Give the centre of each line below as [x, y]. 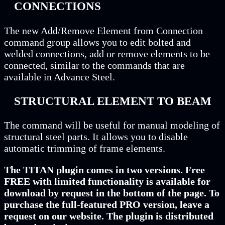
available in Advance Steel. [60, 77]
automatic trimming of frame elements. [85, 148]
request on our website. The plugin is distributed [109, 216]
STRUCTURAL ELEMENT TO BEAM [113, 101]
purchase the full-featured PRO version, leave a [107, 205]
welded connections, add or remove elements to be [107, 53]
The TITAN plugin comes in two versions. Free [104, 170]
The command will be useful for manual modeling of [112, 125]
